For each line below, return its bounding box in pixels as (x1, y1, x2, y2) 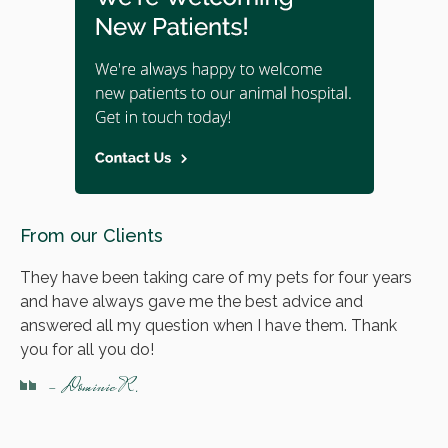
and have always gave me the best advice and (20, 292, 363, 311)
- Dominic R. (46, 373, 139, 403)
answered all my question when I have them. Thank (20, 316, 397, 335)
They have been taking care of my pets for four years (20, 268, 412, 287)
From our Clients (20, 225, 163, 246)
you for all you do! (20, 340, 154, 359)
